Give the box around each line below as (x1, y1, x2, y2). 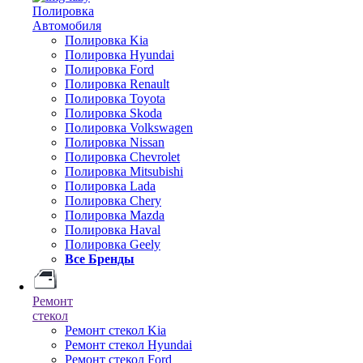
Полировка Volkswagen (65, 121, 193, 135)
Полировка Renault (65, 77, 169, 91)
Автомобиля (32, 19, 101, 32)
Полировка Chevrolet (65, 150, 180, 164)
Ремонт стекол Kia (65, 323, 166, 337)
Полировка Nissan (65, 135, 164, 149)
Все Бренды (65, 252, 135, 266)
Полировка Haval (65, 223, 160, 237)
